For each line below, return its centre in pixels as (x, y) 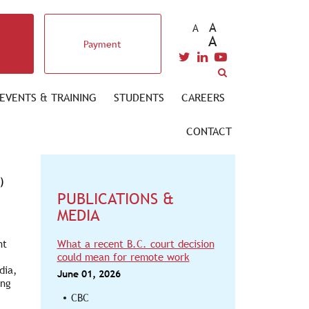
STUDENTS (139, 98)
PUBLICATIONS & (115, 199)
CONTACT (209, 131)
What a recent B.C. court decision (136, 244)
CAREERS (203, 98)
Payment (102, 44)
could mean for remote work (123, 257)
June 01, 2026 (89, 274)
